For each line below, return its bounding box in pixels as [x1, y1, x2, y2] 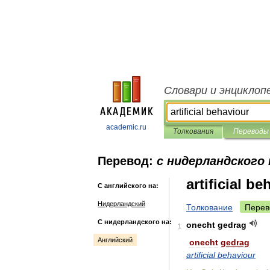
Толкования [173, 127, 213, 136]
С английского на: [98, 182, 159, 189]
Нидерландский [98, 200, 145, 207]
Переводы [233, 127, 269, 136]
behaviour [218, 250, 256, 260]
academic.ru [106, 123, 146, 131]
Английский [98, 236, 133, 243]
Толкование [186, 202, 233, 212]
